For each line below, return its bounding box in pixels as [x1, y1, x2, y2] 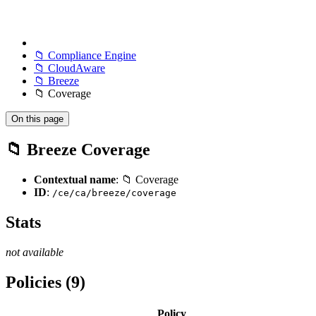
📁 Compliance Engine [34, 49, 136, 61]
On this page [11, 114, 63, 124]
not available [6, 245, 63, 258]
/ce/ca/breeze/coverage [52, 187, 176, 198]
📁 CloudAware [34, 62, 105, 74]
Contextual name [34, 173, 116, 186]
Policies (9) [6, 272, 85, 291]
